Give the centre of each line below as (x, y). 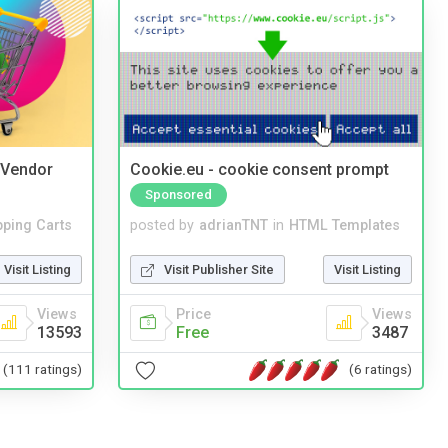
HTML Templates (344, 225)
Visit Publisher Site (219, 269)
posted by (162, 225)
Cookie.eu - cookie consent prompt (259, 170)
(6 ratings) (380, 369)
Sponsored (178, 194)
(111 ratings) (42, 369)
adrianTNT (233, 225)
